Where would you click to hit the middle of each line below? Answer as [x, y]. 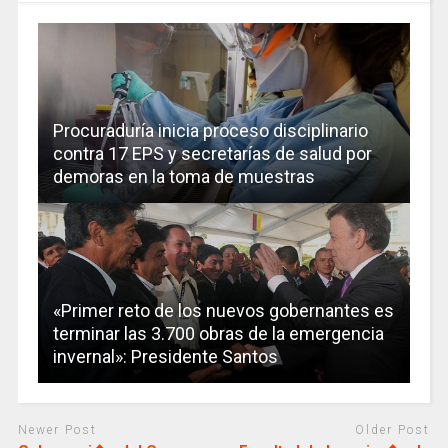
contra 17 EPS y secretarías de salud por [212, 154]
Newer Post [57, 430]
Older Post [393, 430]
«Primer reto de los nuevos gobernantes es [223, 311]
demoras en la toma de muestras [183, 177]
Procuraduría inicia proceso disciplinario [210, 131]
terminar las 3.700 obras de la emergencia [218, 334]
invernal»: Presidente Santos [165, 357]
